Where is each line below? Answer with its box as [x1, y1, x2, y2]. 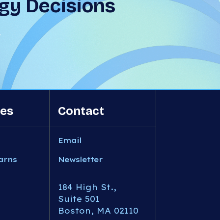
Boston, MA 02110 [58, 206, 139, 216]
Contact [58, 104, 105, 118]
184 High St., [58, 182, 117, 192]
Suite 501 [58, 194, 100, 204]
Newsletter [58, 155, 103, 164]
